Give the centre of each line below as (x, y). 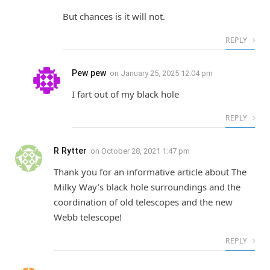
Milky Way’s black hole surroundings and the (147, 187)
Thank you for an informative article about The (150, 172)
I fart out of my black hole (125, 94)
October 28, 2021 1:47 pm (146, 151)
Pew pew (89, 73)
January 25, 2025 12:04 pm (167, 74)
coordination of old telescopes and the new (143, 202)
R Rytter (70, 151)
